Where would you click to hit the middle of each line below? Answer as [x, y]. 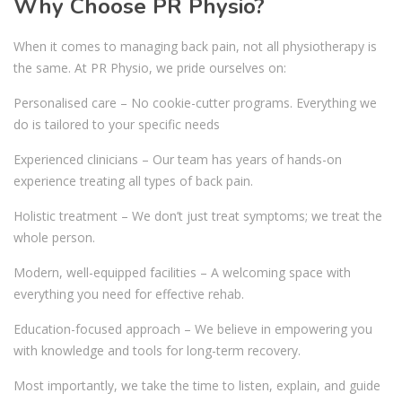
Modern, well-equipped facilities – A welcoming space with [182, 273]
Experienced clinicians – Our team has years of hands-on [178, 160]
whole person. [54, 238]
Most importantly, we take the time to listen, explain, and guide [197, 386]
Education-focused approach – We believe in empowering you [193, 329]
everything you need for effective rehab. [129, 294]
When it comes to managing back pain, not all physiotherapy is [195, 47]
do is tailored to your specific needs [117, 125]
